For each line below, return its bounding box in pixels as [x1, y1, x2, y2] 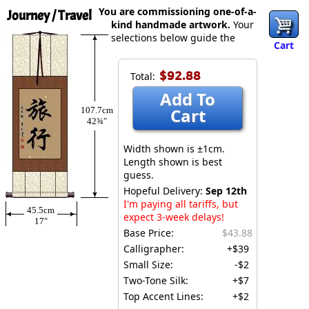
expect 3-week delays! [123, 210, 224, 223]
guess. [123, 168, 154, 181]
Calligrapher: [123, 242, 184, 255]
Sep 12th [206, 184, 247, 197]
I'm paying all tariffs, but [123, 197, 238, 210]
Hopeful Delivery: [123, 184, 206, 197]
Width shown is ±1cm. [123, 142, 225, 155]
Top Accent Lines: [123, 290, 203, 303]
